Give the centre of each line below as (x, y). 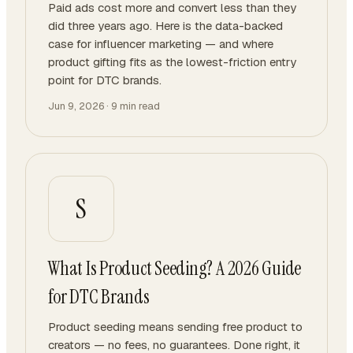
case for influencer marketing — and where (161, 44)
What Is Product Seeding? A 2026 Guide (175, 268)
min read (139, 106)
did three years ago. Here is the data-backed (165, 26)
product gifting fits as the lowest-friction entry (172, 62)
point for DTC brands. (105, 80)
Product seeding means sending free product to (175, 327)
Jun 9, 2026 (76, 106)
